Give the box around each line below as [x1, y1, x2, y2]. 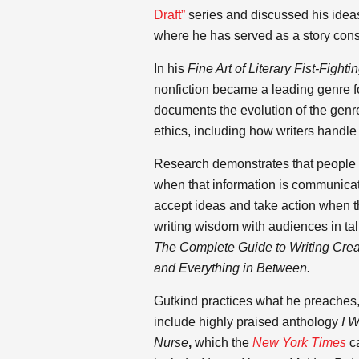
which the [195, 336, 252, 349]
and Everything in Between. [154, 261, 310, 275]
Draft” [154, 8, 185, 22]
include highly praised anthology [154, 315, 341, 329]
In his [154, 62, 188, 75]
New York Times [252, 336, 346, 349]
